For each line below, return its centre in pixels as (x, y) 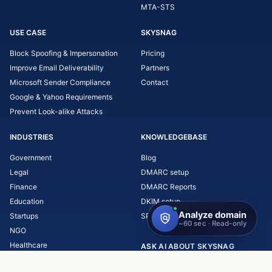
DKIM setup (161, 201)
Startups (24, 216)
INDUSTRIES (32, 137)
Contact (155, 82)
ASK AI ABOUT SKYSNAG (188, 246)
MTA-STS (158, 7)
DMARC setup (165, 172)
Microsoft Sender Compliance (60, 82)
